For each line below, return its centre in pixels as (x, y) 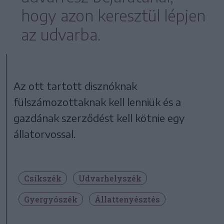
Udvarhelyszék (110, 178)
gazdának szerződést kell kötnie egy (99, 118)
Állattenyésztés (127, 199)
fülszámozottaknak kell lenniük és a (97, 102)
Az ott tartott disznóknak (75, 86)
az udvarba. (61, 35)
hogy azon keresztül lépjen (113, 16)
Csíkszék (43, 178)
